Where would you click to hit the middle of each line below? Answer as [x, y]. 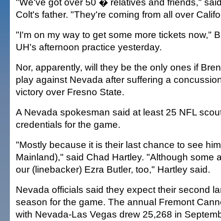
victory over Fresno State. [70, 92]
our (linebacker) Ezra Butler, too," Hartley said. [113, 169]
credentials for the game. [68, 124]
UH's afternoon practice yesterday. [89, 47]
